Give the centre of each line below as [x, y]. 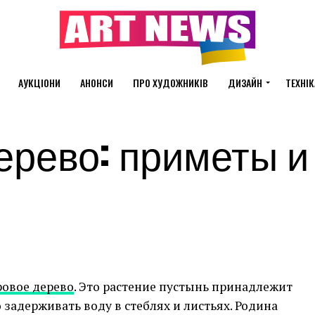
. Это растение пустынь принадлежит [183, 287]
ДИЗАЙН [245, 83]
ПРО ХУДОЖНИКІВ [171, 83]
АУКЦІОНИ [39, 83]
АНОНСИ [97, 83]
